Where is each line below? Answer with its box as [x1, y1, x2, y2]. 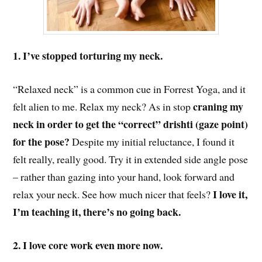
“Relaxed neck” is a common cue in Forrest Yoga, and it [13, 81, 246, 96]
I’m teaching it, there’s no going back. [13, 204, 181, 219]
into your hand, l [96, 169, 167, 184]
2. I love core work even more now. [13, 237, 163, 253]
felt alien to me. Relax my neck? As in [13, 99, 174, 113]
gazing [68, 169, 96, 184]
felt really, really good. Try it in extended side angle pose [13, 151, 249, 166]
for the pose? [13, 133, 70, 149]
